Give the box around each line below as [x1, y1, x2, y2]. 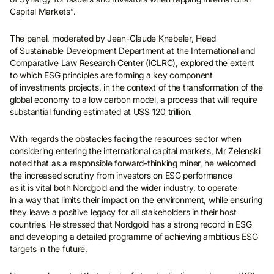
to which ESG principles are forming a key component [10, 70, 213, 80]
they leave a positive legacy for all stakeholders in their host [10, 207, 237, 217]
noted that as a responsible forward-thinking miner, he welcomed [10, 158, 256, 168]
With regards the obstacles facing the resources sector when [10, 133, 242, 144]
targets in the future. [10, 243, 87, 254]
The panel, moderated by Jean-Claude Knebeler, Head [10, 33, 217, 43]
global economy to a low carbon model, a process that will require [10, 94, 257, 105]
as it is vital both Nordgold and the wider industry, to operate [10, 182, 237, 193]
